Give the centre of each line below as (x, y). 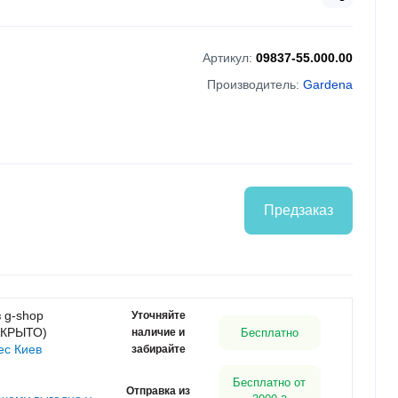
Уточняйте (158, 316)
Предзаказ (298, 211)
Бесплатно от (270, 383)
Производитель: (255, 85)
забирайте (158, 350)
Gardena (328, 85)
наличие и (159, 333)
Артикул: (229, 58)
